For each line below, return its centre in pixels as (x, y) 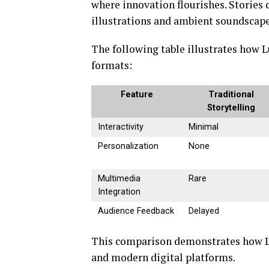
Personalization (128, 147)
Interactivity (121, 127)
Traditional (231, 95)
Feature (137, 95)
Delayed (204, 211)
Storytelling (231, 108)
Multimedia (119, 179)
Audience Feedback (136, 211)
